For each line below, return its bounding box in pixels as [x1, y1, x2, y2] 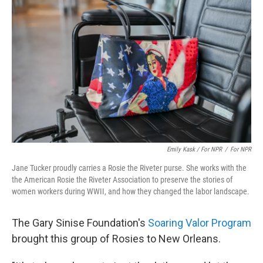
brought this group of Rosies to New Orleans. [12, 232, 221, 245]
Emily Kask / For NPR [167, 145, 222, 153]
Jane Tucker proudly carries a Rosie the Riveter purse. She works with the [12, 163, 247, 173]
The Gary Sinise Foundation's [12, 216, 148, 229]
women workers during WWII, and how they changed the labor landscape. [12, 186, 249, 196]
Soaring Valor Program [148, 216, 251, 229]
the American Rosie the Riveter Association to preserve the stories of [12, 174, 232, 184]
